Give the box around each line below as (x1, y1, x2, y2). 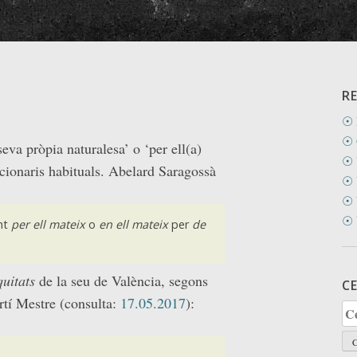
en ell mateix (98, 217, 168, 233)
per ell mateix (10, 217, 85, 233)
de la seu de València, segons (39, 270, 208, 290)
